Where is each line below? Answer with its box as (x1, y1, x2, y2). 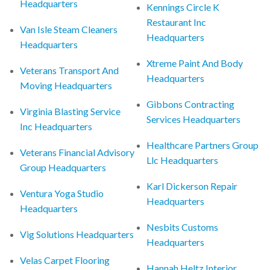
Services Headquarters (146, 113, 241, 125)
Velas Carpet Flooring (20, 254, 110, 266)
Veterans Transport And (20, 64, 119, 76)
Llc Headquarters (146, 154, 219, 166)
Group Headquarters (20, 161, 107, 173)
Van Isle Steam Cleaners (20, 23, 118, 35)
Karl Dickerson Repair (146, 180, 238, 192)
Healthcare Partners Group (146, 139, 259, 151)
